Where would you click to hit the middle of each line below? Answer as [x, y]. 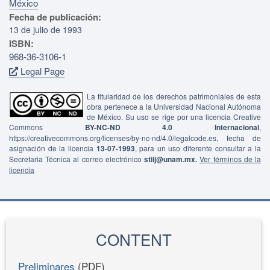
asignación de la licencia [53, 148]
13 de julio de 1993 [46, 29]
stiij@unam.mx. [171, 159]
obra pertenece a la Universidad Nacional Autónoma [174, 106]
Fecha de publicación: [55, 17]
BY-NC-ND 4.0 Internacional [172, 127]
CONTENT [133, 239]
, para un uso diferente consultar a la [198, 148]
